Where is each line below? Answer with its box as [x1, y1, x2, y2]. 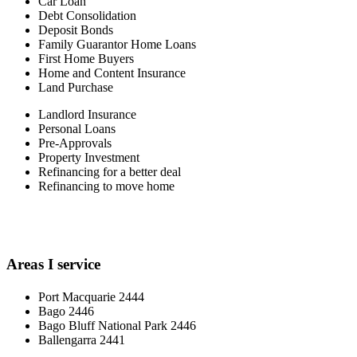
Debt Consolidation [38, 9, 136, 23]
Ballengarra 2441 [38, 332, 125, 347]
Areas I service [6, 255, 100, 273]
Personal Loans [38, 122, 116, 136]
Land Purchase [38, 80, 113, 95]
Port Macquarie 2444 [38, 289, 144, 304]
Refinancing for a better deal [38, 165, 181, 179]
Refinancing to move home [38, 179, 175, 194]
